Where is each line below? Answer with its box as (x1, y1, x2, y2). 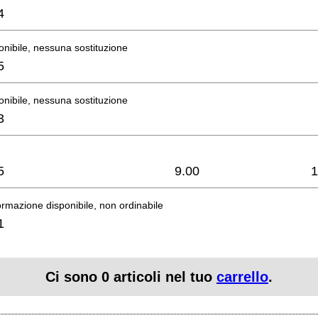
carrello (216, 269, 268, 285)
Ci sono (45, 269, 102, 285)
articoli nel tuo (109, 269, 216, 285)
